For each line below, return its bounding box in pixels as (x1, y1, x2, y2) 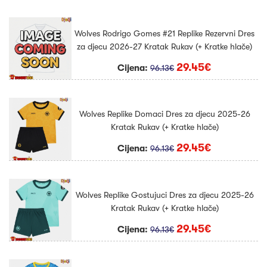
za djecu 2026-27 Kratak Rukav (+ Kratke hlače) (77, 41, 253, 51)
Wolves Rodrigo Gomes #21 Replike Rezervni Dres (74, 28, 255, 38)
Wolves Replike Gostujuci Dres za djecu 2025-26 (75, 190, 254, 200)
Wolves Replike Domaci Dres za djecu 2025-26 (79, 109, 250, 119)
